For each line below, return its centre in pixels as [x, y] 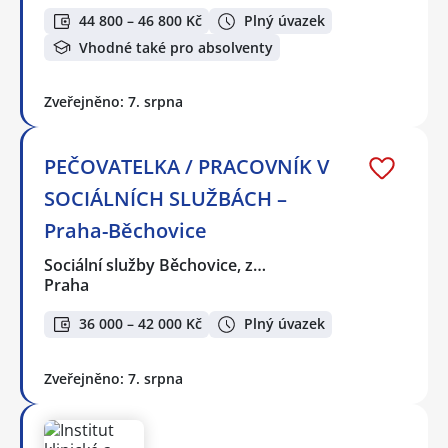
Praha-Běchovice [125, 231]
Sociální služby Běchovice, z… [156, 265]
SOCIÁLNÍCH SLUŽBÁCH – [165, 199]
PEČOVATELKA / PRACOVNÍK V [186, 167]
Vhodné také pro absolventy [176, 47]
